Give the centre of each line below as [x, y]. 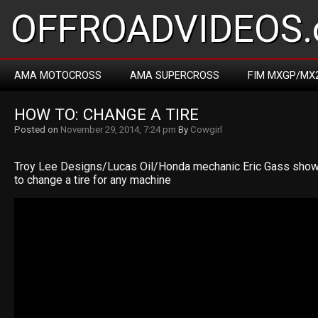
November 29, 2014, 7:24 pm [118, 130]
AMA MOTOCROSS [58, 75]
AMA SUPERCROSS [175, 75]
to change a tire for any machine [93, 180]
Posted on [37, 130]
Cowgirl [206, 130]
